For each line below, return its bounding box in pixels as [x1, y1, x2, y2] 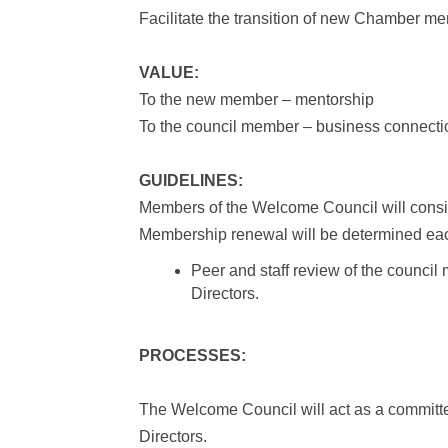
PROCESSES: [139, 347, 247, 364]
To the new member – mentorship [139, 91, 375, 108]
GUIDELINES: [139, 172, 244, 189]
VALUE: [139, 64, 208, 81]
